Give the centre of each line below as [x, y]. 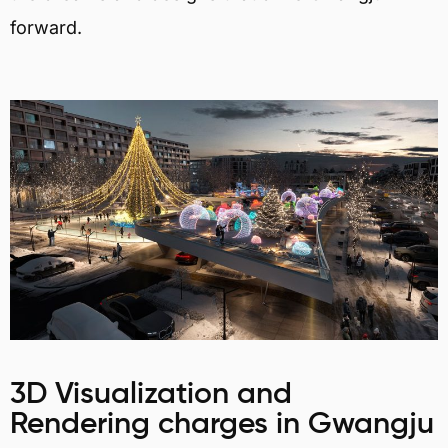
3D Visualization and [151, 395]
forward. [46, 28]
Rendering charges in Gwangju [222, 425]
